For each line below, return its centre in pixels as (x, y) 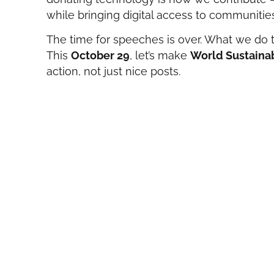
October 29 (101, 56)
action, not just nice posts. (114, 72)
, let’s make (160, 56)
